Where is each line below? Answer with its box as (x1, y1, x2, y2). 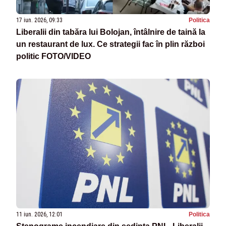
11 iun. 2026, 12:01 (16, 210, 63, 218)
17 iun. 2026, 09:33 (16, 17, 63, 24)
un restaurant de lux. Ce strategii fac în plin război (16, 40, 205, 49)
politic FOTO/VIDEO (16, 52, 91, 61)
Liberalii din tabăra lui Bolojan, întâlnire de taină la (16, 28, 205, 37)
